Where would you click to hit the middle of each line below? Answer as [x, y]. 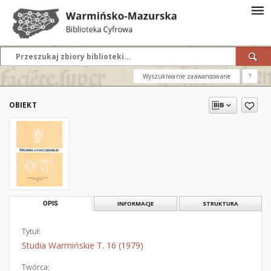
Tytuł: [31, 231]
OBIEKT [23, 105]
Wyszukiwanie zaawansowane [187, 76]
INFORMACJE [135, 204]
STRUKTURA [220, 204]
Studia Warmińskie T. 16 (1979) [83, 245]
